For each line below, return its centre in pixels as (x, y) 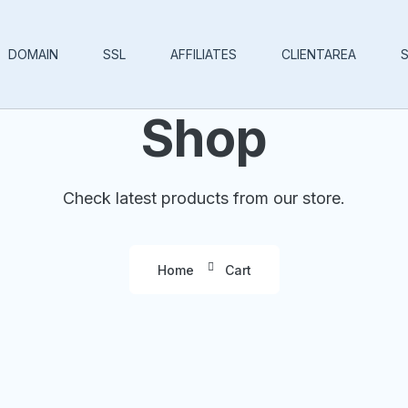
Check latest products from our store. (204, 198)
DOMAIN (33, 54)
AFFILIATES (204, 54)
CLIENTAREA (319, 54)
